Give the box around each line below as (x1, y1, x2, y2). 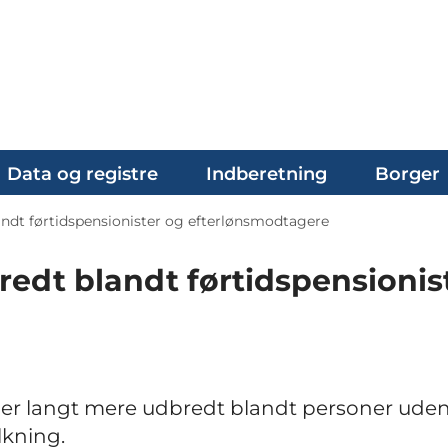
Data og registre (7, 163, 158, 185)
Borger (375, 163, 440, 185)
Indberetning (206, 163, 327, 185)
